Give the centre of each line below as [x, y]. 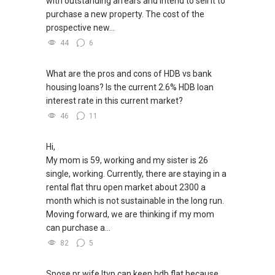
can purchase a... [78, 228]
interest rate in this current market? [114, 101]
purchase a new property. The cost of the [125, 14]
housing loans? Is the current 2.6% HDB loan [130, 87]
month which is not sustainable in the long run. [135, 201]
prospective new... [80, 28]
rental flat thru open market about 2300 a [126, 188]
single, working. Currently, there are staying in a [136, 174]
